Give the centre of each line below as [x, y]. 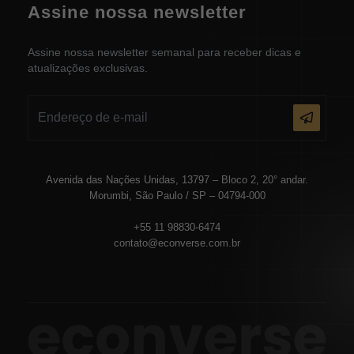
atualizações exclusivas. [88, 68]
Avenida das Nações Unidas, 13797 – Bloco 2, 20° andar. [177, 180]
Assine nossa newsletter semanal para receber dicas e [164, 52]
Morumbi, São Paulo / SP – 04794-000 [177, 196]
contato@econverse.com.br [177, 243]
